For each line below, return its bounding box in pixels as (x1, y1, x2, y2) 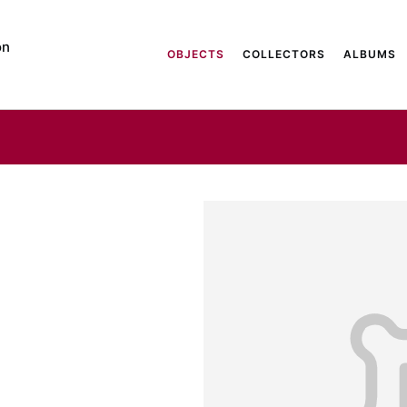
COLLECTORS (243, 47, 325, 61)
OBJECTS (167, 47, 224, 61)
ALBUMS (343, 47, 396, 61)
